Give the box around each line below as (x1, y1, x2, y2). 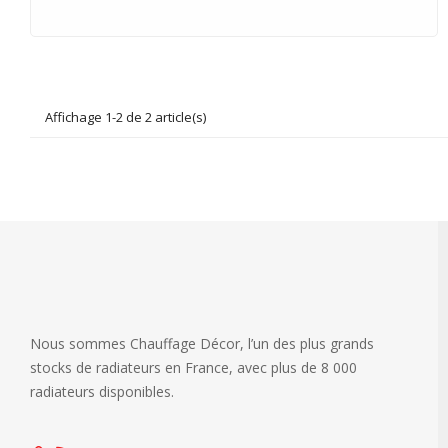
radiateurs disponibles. (30, 382, 174, 402)
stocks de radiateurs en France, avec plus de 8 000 (30, 358, 357, 378)
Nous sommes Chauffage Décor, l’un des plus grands (30, 334, 374, 354)
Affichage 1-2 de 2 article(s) (45, 108, 206, 127)
